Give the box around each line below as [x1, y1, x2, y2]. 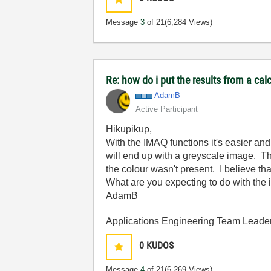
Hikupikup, [106, 124, 152, 134]
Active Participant [135, 105, 198, 114]
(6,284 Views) [165, 18, 213, 27]
